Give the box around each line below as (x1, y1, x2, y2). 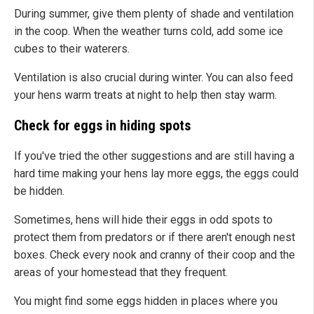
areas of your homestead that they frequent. (14, 266, 228, 280)
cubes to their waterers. (14, 42, 130, 56)
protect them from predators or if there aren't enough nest (14, 231, 295, 245)
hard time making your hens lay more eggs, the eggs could (14, 167, 299, 181)
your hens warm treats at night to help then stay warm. (14, 88, 277, 102)
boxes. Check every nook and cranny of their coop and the (14, 248, 295, 262)
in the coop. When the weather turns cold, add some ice (14, 25, 283, 39)
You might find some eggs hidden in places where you (14, 294, 278, 308)
